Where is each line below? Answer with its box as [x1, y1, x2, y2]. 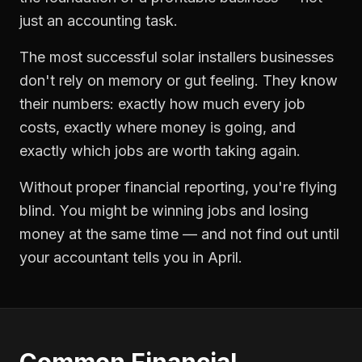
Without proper [19, 179, 124, 196]
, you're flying [245, 179, 337, 196]
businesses [256, 48, 334, 65]
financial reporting [124, 179, 245, 196]
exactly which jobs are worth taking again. [19, 142, 301, 159]
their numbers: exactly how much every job [19, 95, 305, 112]
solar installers [162, 48, 256, 65]
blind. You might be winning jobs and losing [19, 202, 309, 219]
